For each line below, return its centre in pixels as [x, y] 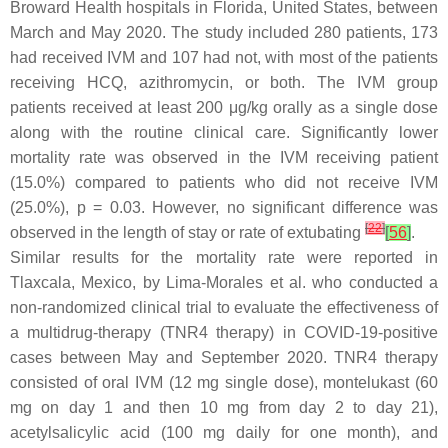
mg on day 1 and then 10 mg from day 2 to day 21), [224, 407]
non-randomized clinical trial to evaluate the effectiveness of [224, 307]
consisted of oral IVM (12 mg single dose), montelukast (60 [224, 382]
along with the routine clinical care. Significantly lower [224, 132]
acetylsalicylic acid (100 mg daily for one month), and [224, 432]
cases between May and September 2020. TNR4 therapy [224, 357]
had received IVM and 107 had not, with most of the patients [224, 57]
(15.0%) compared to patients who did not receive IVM [224, 182]
